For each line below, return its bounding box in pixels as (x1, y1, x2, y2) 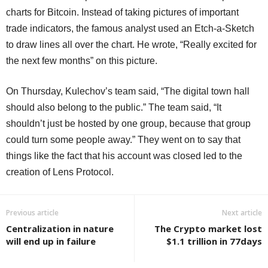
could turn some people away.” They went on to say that (6, 135, 240, 145)
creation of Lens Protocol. (6, 167, 114, 177)
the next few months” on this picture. (6, 56, 157, 66)
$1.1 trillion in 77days (166, 235, 262, 247)
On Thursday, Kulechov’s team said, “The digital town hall (6, 86, 249, 96)
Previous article (6, 208, 59, 218)
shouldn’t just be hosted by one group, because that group (6, 118, 251, 129)
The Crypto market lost (154, 223, 262, 234)
